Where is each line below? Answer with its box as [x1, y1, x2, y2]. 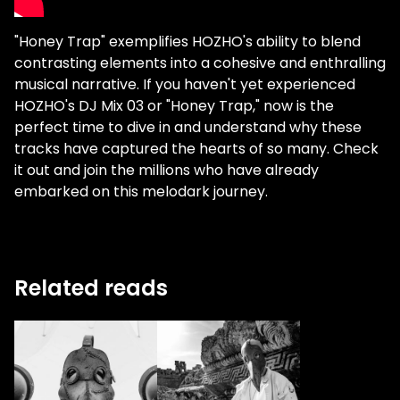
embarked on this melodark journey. [14, 181, 268, 203]
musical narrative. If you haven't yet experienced [14, 74, 355, 96]
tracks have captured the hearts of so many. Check [14, 138, 379, 160]
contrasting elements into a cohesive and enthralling [14, 53, 386, 74]
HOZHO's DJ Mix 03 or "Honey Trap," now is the [14, 96, 334, 117]
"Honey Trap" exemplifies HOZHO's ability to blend [14, 31, 361, 53]
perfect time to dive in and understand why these [14, 117, 362, 138]
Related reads [14, 273, 168, 304]
